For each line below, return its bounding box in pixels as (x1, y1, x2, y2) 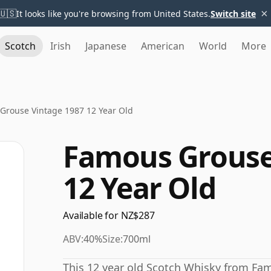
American (141, 39, 184, 53)
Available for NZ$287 (63, 209, 155, 222)
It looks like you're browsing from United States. (16, 7, 211, 19)
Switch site (211, 7, 256, 19)
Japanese (85, 39, 126, 53)
